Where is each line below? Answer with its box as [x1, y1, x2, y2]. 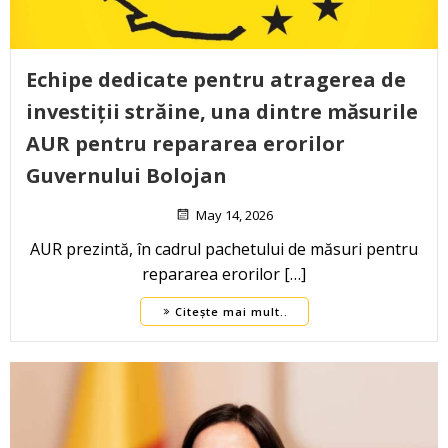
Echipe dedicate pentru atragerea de [26, 66, 406, 94]
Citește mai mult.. [174, 304, 288, 320]
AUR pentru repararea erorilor [26, 130, 345, 158]
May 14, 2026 [196, 206, 273, 225]
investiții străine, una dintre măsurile [26, 98, 418, 126]
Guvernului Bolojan [26, 162, 227, 190]
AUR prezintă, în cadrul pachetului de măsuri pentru [30, 238, 418, 261]
